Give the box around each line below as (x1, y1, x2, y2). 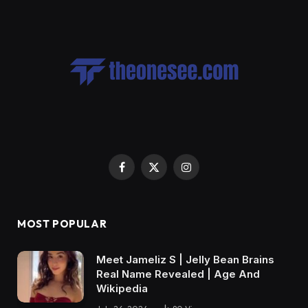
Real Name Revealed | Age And (96, 267, 260, 281)
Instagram (185, 167, 229, 179)
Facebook (120, 167, 168, 179)
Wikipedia (96, 282, 148, 296)
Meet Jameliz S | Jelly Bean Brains (96, 253, 274, 267)
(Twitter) (153, 181, 192, 194)
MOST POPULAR (17, 217, 107, 231)
